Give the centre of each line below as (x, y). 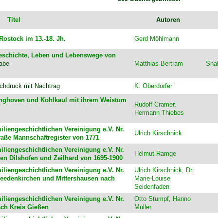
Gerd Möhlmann (156, 39)
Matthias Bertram (158, 64)
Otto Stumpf (151, 199)
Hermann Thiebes (159, 113)
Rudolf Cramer (154, 105)
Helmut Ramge (155, 154)
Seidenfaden (152, 187)
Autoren (168, 20)
